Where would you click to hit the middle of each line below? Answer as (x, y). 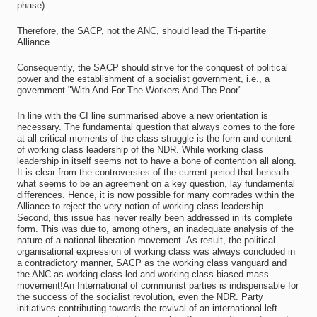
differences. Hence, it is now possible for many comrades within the (155, 195)
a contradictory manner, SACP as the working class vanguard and (151, 263)
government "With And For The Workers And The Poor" (129, 90)
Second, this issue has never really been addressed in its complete (154, 218)
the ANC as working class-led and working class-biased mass (143, 274)
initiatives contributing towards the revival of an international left (147, 308)
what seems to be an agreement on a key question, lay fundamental (156, 184)
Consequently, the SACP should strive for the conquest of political (152, 68)
